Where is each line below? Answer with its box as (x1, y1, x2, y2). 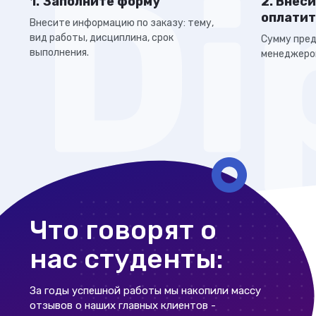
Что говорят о (30, 214, 217, 246)
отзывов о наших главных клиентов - (30, 299, 216, 312)
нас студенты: (30, 243, 224, 275)
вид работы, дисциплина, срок (30, 32, 174, 44)
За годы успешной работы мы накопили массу (30, 284, 261, 297)
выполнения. (30, 47, 89, 59)
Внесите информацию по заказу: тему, (30, 17, 214, 29)
